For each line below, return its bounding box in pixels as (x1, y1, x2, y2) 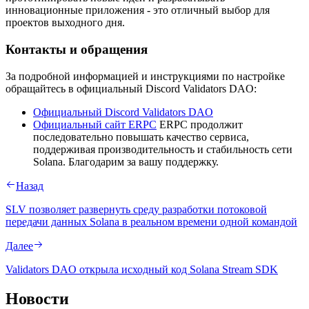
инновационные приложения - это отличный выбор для (6, 4, 270, 17)
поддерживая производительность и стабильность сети (33, 143, 292, 155)
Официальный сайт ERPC (33, 118, 157, 130)
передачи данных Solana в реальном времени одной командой (6, 215, 297, 228)
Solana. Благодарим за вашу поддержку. (33, 155, 219, 168)
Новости (6, 289, 69, 308)
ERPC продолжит (157, 118, 243, 130)
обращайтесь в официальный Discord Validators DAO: (6, 82, 257, 94)
